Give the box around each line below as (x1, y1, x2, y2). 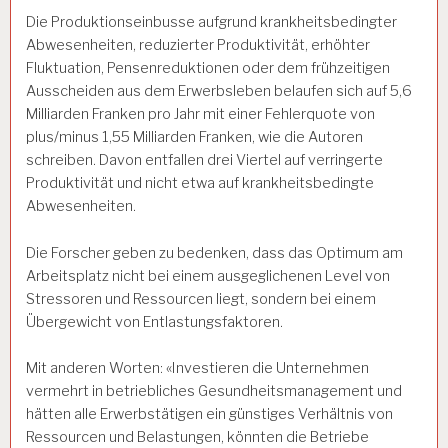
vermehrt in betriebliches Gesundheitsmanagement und (26, 382, 402, 401)
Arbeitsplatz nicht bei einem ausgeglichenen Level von (26, 266, 390, 285)
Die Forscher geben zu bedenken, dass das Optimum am (26, 243, 403, 262)
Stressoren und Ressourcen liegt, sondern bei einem (26, 289, 376, 308)
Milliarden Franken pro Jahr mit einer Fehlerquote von (26, 104, 375, 123)
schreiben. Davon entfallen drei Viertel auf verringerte (26, 150, 383, 169)
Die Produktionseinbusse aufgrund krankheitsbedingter (26, 12, 397, 31)
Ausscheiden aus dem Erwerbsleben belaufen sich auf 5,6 (26, 81, 412, 100)
